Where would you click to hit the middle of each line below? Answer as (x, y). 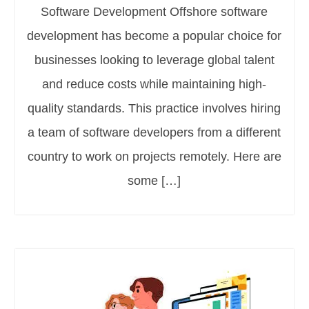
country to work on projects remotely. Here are (154, 157)
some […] (154, 181)
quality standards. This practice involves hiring (154, 109)
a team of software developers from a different (154, 133)
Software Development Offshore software (154, 12)
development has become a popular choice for (154, 36)
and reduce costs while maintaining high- (154, 84)
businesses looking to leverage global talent (154, 60)
